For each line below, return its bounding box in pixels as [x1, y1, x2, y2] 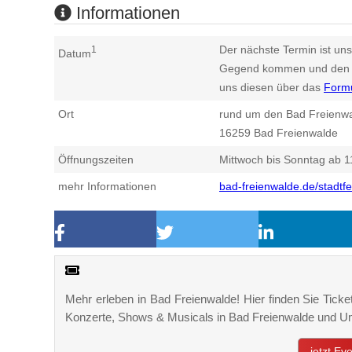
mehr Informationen [58, 179, 156, 192]
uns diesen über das [219, 80, 324, 93]
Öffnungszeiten [58, 152, 134, 166]
